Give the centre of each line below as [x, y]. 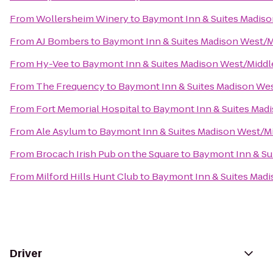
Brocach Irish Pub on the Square [108, 154]
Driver [26, 253]
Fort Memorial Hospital [88, 109]
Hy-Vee [52, 64]
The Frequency [70, 86]
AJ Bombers [62, 41]
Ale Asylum [61, 131]
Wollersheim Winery [82, 19]
